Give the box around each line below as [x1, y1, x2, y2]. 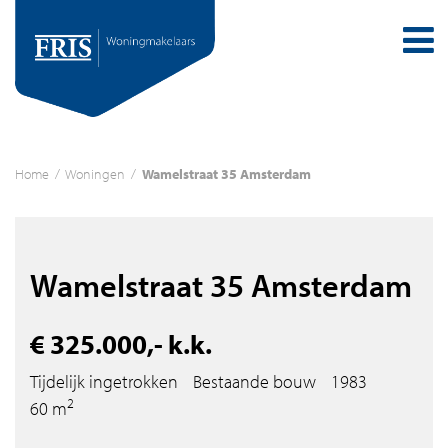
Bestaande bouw [193, 369, 316, 393]
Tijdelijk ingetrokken [30, 369, 178, 393]
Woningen [65, 164, 125, 183]
